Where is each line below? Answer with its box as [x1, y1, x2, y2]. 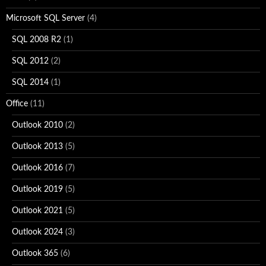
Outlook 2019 [12, 185, 63, 194]
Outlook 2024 [12, 227, 63, 236]
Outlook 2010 [12, 121, 63, 129]
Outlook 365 [12, 249, 58, 258]
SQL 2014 [12, 78, 49, 87]
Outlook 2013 [12, 142, 63, 151]
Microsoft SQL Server [6, 14, 85, 23]
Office [6, 99, 28, 108]
